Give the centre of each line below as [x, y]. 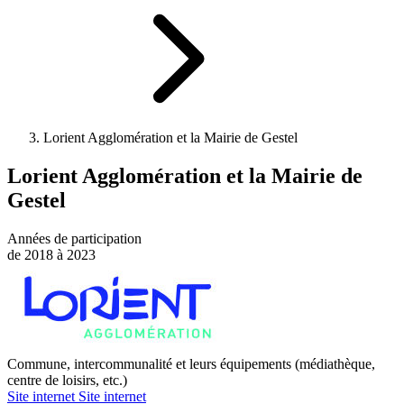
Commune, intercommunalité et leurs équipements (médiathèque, [191, 363]
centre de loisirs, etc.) [67, 380]
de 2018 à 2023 [51, 254]
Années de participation [74, 238]
